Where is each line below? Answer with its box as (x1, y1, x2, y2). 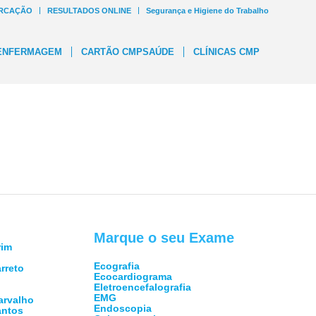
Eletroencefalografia (93, 281, 191, 293)
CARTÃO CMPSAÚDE (81, 47, 174, 57)
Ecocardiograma (93, 271, 172, 282)
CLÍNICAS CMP (193, 47, 260, 57)
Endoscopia (93, 303, 152, 314)
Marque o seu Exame (93, 230, 234, 245)
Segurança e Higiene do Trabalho (146, 6, 269, 15)
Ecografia (93, 260, 140, 272)
